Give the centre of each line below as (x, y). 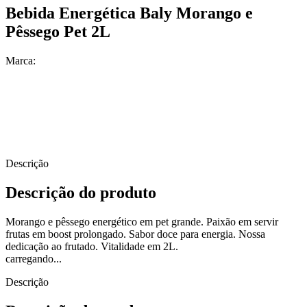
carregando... (34, 258)
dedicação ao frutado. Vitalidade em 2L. (92, 246)
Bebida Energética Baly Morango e (129, 13)
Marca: (21, 60)
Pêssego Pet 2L (58, 31)
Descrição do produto (81, 192)
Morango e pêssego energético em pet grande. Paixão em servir (142, 221)
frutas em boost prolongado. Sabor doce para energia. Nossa (135, 234)
